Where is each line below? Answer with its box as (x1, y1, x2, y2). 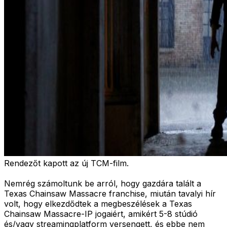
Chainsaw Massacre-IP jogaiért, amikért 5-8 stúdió (4, 208, 198, 219)
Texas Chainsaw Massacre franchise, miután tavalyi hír (4, 188, 216, 199)
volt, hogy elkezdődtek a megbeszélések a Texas (4, 198, 192, 209)
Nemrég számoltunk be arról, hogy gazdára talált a (4, 178, 201, 188)
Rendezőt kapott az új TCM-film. (4, 158, 129, 168)
